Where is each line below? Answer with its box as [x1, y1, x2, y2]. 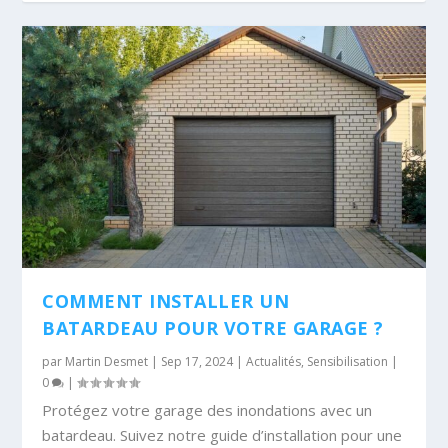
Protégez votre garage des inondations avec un [42, 400, 373, 421]
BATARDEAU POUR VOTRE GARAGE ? [42, 316, 384, 341]
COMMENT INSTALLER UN [42, 289, 290, 314]
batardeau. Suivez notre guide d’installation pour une [42, 425, 403, 446]
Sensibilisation [307, 353, 389, 371]
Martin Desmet [65, 353, 149, 371]
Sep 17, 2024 [161, 353, 234, 371]
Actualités [246, 353, 302, 371]
